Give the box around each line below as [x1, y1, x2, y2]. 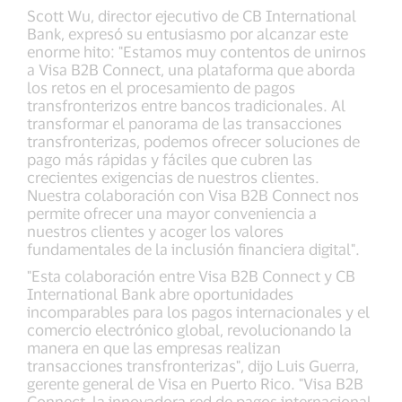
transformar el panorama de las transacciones [27, 114, 342, 132]
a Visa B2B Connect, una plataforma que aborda [27, 60, 355, 78]
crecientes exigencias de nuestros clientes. [27, 168, 319, 186]
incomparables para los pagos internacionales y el [27, 302, 370, 320]
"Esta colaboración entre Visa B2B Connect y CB [27, 267, 355, 284]
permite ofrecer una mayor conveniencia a [27, 204, 317, 222]
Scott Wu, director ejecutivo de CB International [27, 6, 356, 24]
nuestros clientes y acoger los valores [27, 222, 284, 240]
